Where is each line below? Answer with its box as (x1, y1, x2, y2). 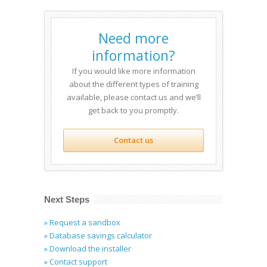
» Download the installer (44, 243, 131, 254)
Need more (98, 29, 169, 48)
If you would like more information (72, 66, 195, 76)
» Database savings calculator (44, 230, 152, 241)
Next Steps (44, 194, 89, 204)
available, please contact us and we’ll (66, 92, 201, 103)
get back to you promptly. (88, 105, 179, 116)
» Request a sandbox (44, 217, 120, 228)
